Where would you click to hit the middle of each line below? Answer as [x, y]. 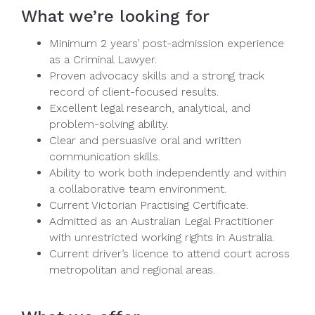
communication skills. [105, 156]
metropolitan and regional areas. [132, 269]
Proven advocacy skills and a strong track [157, 75]
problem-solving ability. [109, 124]
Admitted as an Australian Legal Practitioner [161, 221]
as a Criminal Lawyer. [103, 59]
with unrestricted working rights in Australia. [162, 237]
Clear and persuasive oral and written [145, 140]
